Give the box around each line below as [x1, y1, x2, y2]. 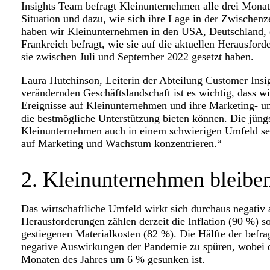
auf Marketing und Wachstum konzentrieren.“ [21, 137, 225, 150]
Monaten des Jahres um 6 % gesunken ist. [21, 253, 211, 266]
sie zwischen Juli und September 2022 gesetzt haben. [21, 51, 263, 63]
